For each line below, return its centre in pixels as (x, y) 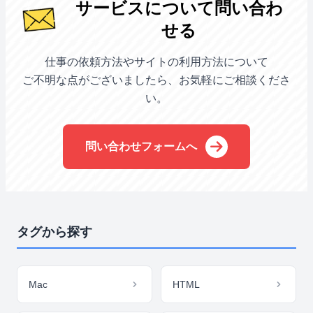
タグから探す (54, 232)
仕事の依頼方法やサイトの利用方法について (156, 62)
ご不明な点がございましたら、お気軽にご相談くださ (156, 80)
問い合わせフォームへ (141, 146)
